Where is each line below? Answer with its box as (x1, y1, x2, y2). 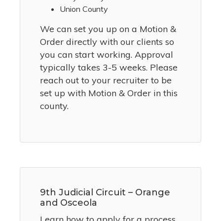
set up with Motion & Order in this (40, 87, 178, 99)
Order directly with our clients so (40, 36, 174, 48)
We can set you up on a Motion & (40, 23, 176, 35)
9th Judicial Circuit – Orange (40, 187, 170, 198)
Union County (60, 4, 108, 14)
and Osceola (40, 197, 97, 209)
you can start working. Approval (40, 49, 173, 61)
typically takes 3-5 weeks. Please (40, 62, 178, 74)
